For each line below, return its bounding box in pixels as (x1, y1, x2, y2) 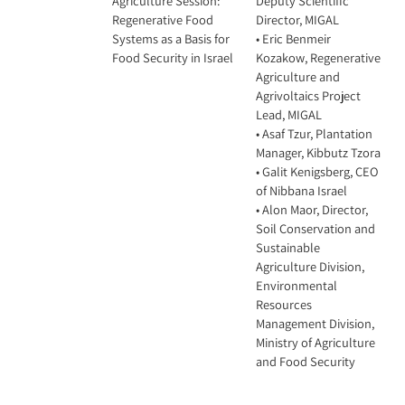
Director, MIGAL (256, 11, 339, 28)
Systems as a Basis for (112, 30, 230, 47)
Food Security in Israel (112, 49, 233, 66)
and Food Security (256, 353, 355, 370)
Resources (256, 296, 312, 313)
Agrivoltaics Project (256, 87, 361, 104)
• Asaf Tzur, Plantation (256, 125, 372, 142)
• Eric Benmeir (256, 30, 331, 47)
